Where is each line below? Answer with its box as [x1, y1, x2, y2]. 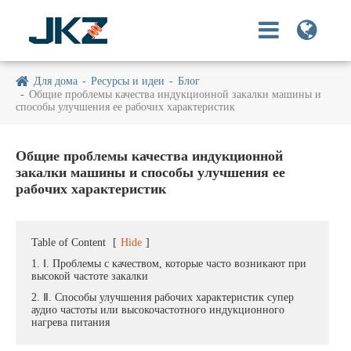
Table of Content [31, 237, 106, 248]
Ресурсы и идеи [91, 75, 165, 87]
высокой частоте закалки [31, 270, 148, 282]
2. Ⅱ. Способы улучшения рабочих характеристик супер [31, 291, 294, 303]
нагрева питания [31, 317, 110, 328]
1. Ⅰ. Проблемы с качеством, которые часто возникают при [31, 258, 306, 270]
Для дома [34, 75, 78, 87]
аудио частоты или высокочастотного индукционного [31, 304, 284, 316]
